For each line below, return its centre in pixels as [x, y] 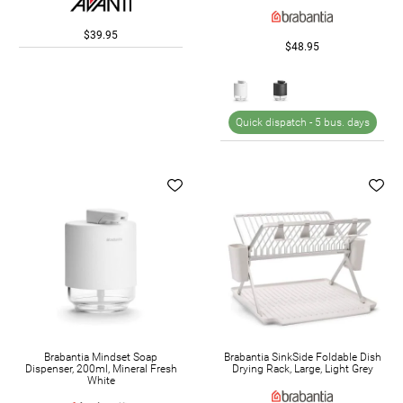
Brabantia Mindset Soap [101, 357]
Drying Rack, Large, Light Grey [302, 368]
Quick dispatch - [275, 122]
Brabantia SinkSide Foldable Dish [302, 357]
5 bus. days [342, 122]
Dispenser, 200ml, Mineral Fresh [101, 368]
